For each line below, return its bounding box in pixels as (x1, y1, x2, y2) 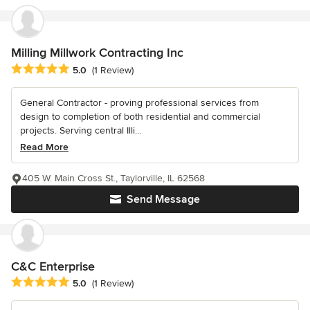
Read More (20, 140, 69, 153)
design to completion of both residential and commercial (20, 110, 260, 122)
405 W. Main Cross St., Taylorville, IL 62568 (22, 172, 205, 184)
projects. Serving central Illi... (20, 124, 141, 136)
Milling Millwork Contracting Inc (11, 45, 183, 61)
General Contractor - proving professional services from (20, 96, 259, 109)
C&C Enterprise (11, 258, 95, 274)
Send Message (127, 192, 200, 206)
